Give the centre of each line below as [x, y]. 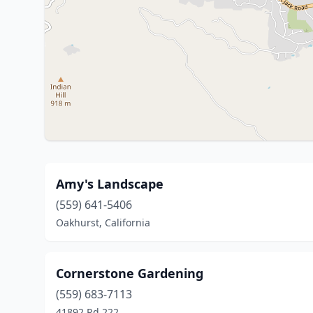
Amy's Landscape [110, 184]
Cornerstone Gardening [130, 273]
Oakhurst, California [103, 223]
